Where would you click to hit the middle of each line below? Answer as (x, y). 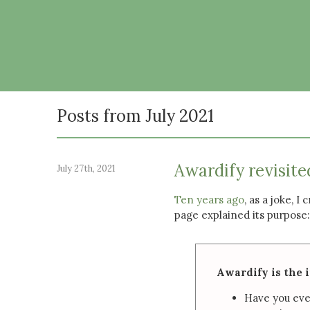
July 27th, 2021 (86, 168)
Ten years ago (209, 200)
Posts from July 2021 (135, 116)
